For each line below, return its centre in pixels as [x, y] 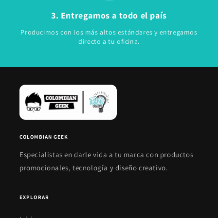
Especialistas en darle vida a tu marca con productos [107, 155]
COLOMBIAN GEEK [44, 137]
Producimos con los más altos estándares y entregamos [109, 32]
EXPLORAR [34, 197]
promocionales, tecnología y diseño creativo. [94, 168]
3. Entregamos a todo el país [109, 16]
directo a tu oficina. [109, 42]
